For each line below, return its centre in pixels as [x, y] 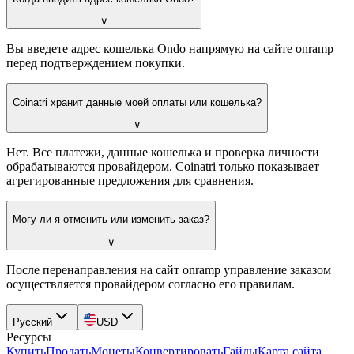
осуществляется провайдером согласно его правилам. [151, 284]
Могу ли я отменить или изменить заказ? [111, 220]
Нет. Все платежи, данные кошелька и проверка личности [163, 152]
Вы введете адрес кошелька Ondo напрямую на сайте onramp [170, 49]
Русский [32, 322]
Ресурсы [29, 337]
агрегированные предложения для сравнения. [130, 181]
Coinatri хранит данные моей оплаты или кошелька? [137, 102]
